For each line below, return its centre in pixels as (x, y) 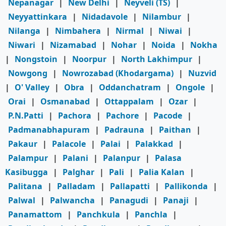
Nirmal (130, 31)
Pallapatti (130, 186)
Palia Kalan (162, 172)
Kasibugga (26, 172)
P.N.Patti (26, 116)
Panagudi (129, 201)
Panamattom (35, 215)
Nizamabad (73, 45)
